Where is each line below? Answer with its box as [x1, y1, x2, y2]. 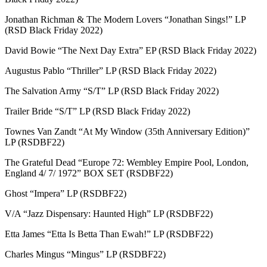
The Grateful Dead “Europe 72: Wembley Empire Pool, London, [5, 157, 249, 167]
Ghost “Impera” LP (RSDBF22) [5, 188, 126, 198]
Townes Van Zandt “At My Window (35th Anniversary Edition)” [5, 126, 250, 136]
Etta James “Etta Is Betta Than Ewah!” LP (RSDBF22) [5, 228, 213, 239]
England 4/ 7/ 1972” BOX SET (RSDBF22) [5, 167, 173, 178]
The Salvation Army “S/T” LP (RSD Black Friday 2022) [5, 85, 219, 96]
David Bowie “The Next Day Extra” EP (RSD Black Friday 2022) [5, 45, 256, 55]
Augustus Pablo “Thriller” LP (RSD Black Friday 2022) [5, 65, 216, 76]
